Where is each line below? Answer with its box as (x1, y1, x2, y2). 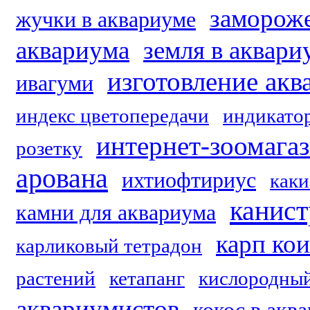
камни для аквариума (16, 201, 216, 225)
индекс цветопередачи (16, 104, 209, 127)
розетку (16, 137, 82, 159)
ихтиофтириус (122, 168, 256, 192)
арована (16, 163, 108, 194)
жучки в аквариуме (16, 8, 196, 32)
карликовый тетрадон (16, 235, 202, 257)
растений (16, 267, 95, 289)
